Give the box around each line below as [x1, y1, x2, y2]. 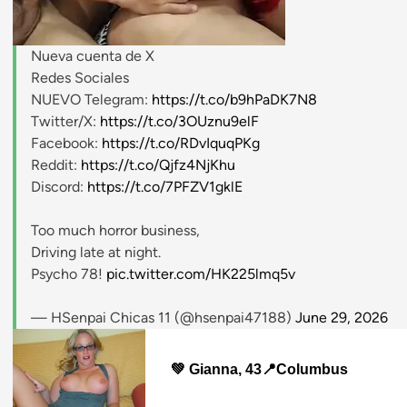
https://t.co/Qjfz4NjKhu [81, 156, 235, 174]
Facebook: [31, 134, 102, 153]
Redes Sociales [31, 69, 129, 87]
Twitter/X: [31, 113, 100, 131]
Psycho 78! [31, 265, 106, 283]
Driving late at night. [31, 243, 161, 262]
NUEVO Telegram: [31, 91, 152, 109]
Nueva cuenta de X [31, 47, 154, 65]
